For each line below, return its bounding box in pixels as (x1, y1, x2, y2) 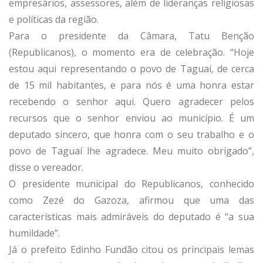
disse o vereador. (9, 160, 86, 174)
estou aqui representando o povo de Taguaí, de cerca (9, 62, 254, 75)
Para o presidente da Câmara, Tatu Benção (9, 29, 254, 42)
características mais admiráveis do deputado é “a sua (9, 210, 254, 223)
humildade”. (9, 226, 60, 240)
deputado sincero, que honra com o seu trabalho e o (9, 127, 254, 141)
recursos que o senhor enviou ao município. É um (9, 111, 254, 124)
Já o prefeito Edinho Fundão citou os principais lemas (9, 242, 254, 256)
